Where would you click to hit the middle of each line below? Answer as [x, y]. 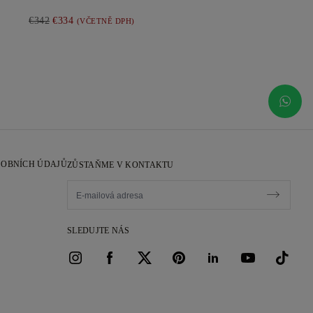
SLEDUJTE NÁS [99, 231]
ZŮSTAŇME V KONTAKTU [121, 165]
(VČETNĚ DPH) [105, 21]
